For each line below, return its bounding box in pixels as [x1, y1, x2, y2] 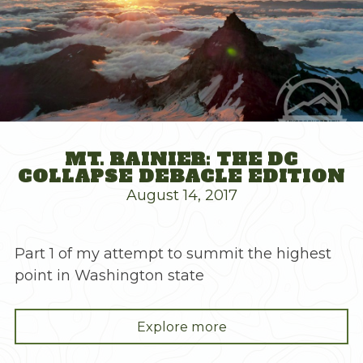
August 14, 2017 [126, 186, 237, 204]
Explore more [136, 318, 227, 335]
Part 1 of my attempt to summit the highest [15, 244, 331, 263]
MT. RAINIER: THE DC [64, 147, 299, 171]
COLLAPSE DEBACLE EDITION [18, 164, 345, 188]
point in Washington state [15, 266, 204, 284]
